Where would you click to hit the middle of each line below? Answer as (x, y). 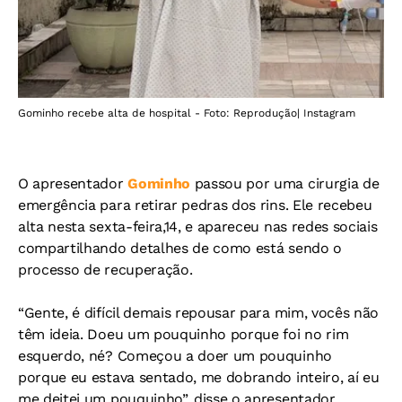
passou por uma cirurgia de (287, 184)
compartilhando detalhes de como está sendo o (180, 249)
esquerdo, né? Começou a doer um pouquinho (175, 356)
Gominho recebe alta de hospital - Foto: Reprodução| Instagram (187, 114)
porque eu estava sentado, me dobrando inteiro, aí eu (199, 378)
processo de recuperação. (105, 270)
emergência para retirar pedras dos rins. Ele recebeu (195, 205)
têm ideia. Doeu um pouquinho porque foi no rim (184, 335)
